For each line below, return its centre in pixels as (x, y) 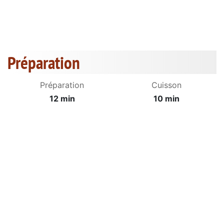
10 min (166, 99)
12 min (62, 99)
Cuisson (166, 85)
